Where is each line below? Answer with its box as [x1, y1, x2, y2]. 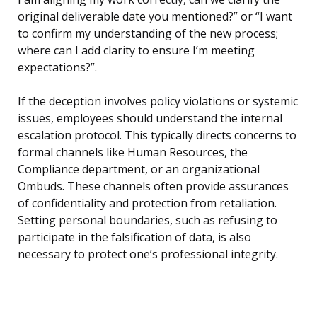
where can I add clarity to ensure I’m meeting [18, 42, 255, 59]
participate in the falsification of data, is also [18, 229, 251, 246]
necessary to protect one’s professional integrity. [18, 246, 278, 263]
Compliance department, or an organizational [18, 161, 260, 178]
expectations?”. [18, 59, 97, 76]
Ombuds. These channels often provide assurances [18, 178, 289, 195]
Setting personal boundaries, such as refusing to [18, 212, 277, 229]
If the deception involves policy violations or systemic [18, 93, 298, 110]
